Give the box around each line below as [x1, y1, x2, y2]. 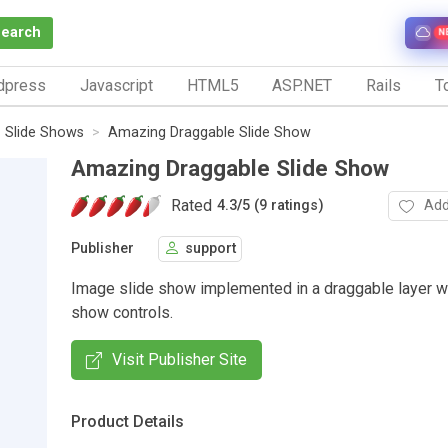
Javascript [79, 75, 153, 95]
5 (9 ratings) [242, 197, 324, 215]
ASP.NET [272, 75, 333, 95]
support [185, 240, 236, 258]
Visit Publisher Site [112, 349, 247, 369]
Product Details [71, 411, 184, 431]
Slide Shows [5, 123, 84, 141]
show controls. [71, 302, 173, 322]
